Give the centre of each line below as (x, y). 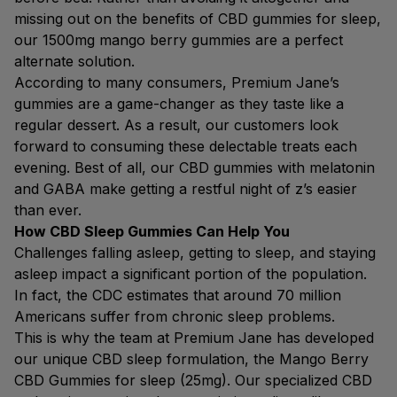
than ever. (48, 210)
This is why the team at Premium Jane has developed (194, 338)
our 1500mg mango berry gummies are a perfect (179, 40)
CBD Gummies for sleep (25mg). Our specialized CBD (193, 380)
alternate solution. (74, 61)
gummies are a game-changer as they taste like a (179, 104)
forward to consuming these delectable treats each (186, 146)
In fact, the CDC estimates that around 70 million (178, 295)
